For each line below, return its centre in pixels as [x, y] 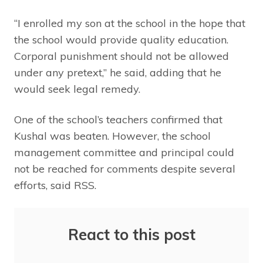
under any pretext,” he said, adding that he [118, 73]
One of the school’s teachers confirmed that [118, 119]
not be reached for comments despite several [125, 169]
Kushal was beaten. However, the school [112, 136]
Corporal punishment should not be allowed [122, 56]
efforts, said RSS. [55, 185]
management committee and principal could [124, 152]
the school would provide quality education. [121, 40]
